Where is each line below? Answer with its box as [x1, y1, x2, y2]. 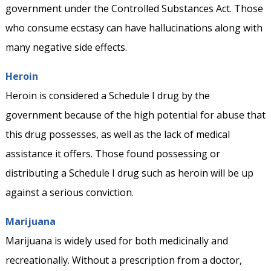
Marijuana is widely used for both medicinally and [5, 234, 228, 248]
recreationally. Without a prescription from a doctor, [5, 253, 242, 267]
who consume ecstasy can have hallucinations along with [5, 21, 263, 35]
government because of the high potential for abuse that [5, 108, 266, 122]
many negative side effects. [5, 41, 127, 54]
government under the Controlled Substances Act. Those [5, 2, 263, 16]
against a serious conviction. [5, 186, 134, 200]
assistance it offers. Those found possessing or [5, 147, 220, 161]
